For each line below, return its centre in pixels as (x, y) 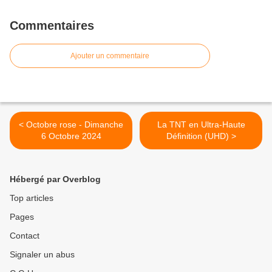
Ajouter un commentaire (110, 56)
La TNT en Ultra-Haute (201, 125)
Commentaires (52, 26)
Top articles (32, 198)
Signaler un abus (42, 255)
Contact (25, 236)
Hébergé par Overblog (55, 179)
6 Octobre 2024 (71, 136)
